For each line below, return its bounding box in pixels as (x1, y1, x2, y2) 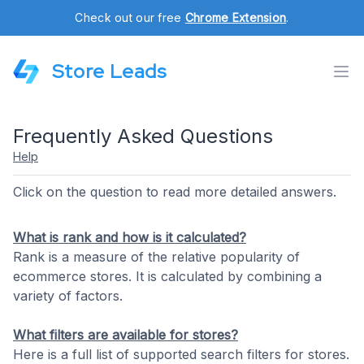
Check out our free (75, 11, 185, 24)
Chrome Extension (184, 11, 287, 24)
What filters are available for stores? (13, 327, 238, 343)
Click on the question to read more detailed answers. (13, 184, 336, 200)
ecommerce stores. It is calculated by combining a (13, 268, 322, 284)
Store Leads (52, 58, 167, 84)
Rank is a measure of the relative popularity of (13, 249, 300, 265)
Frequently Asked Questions (13, 124, 273, 148)
